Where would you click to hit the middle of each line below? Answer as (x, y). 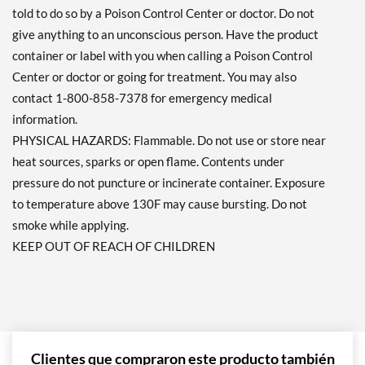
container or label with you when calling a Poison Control (163, 56)
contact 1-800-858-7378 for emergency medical (142, 98)
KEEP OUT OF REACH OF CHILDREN (114, 246)
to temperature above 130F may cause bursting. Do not (160, 204)
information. (45, 119)
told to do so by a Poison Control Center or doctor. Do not (163, 13)
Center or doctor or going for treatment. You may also (154, 77)
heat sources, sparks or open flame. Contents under (148, 162)
